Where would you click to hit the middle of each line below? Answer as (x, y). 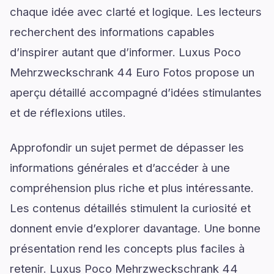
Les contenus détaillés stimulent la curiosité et (130, 208)
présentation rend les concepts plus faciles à (127, 248)
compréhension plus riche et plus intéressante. (132, 187)
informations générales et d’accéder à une (120, 167)
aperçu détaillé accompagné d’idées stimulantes (136, 92)
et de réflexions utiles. (68, 112)
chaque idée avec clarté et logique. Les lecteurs (136, 11)
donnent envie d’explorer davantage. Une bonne (135, 228)
